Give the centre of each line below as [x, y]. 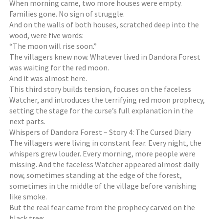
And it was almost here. [48, 78]
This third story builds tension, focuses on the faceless [100, 89]
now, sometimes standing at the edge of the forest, [96, 175]
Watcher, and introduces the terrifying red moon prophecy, [107, 100]
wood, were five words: [47, 35]
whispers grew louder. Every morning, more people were [103, 153]
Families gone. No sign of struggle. [67, 14]
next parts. [28, 121]
